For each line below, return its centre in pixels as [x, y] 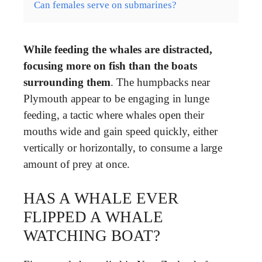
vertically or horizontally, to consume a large [123, 147]
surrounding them [67, 82]
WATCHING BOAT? [92, 236]
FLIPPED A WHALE [93, 217]
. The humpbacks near [160, 82]
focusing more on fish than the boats [110, 65]
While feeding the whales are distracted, [118, 49]
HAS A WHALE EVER [101, 198]
